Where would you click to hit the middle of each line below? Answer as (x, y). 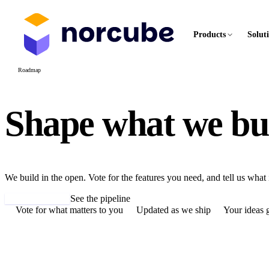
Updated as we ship (174, 210)
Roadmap (29, 70)
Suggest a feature (37, 198)
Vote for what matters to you (69, 210)
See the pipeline (100, 198)
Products (209, 34)
